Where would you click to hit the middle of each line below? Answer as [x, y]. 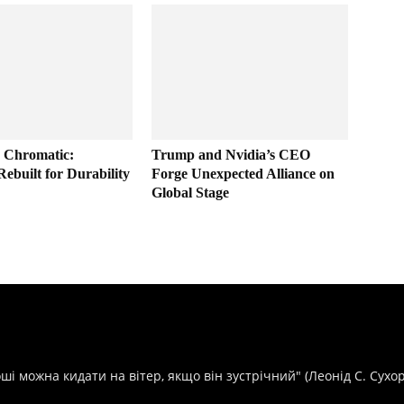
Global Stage [190, 193]
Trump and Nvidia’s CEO [231, 155]
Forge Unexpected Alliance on [243, 174]
